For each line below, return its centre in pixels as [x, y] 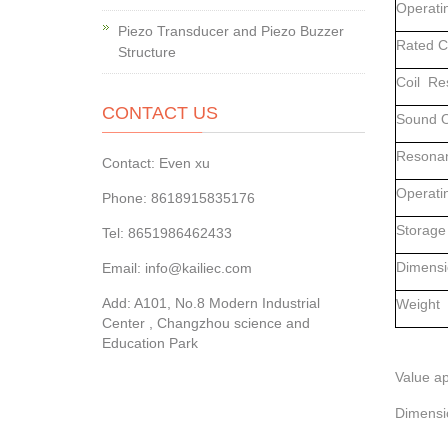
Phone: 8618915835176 [178, 198]
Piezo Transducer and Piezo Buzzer [231, 31]
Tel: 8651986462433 [167, 233]
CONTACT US [160, 113]
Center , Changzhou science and [206, 323]
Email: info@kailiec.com [177, 268]
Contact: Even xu [156, 163]
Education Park [150, 343]
